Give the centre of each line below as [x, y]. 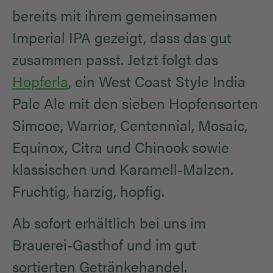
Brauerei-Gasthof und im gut [104, 245]
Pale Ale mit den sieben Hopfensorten [135, 103]
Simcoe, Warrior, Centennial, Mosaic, [130, 125]
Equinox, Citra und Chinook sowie [121, 147]
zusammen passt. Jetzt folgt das [115, 59]
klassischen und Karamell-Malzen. [123, 169]
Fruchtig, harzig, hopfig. [88, 191]
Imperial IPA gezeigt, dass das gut [122, 37]
